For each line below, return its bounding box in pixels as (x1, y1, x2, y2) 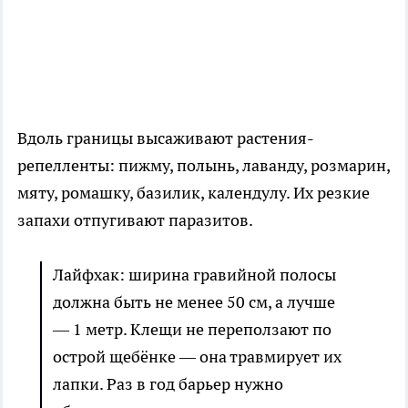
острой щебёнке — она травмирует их (53, 346, 342, 368)
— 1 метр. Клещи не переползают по (53, 319, 331, 341)
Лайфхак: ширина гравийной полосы (53, 264, 336, 286)
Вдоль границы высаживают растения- (17, 127, 314, 149)
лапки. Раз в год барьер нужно (53, 373, 283, 395)
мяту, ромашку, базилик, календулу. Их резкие (17, 182, 370, 204)
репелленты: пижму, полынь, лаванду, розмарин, (17, 155, 390, 177)
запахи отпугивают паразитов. (17, 209, 253, 231)
